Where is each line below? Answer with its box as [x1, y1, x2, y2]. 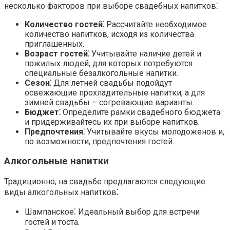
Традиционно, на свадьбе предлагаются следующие [4, 177, 205, 187]
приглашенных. [25, 39, 84, 49]
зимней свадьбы [25, 97, 90, 107]
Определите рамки [61, 107, 137, 117]
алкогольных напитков [28, 187, 117, 198]
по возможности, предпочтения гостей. [25, 136, 174, 146]
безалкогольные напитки [79, 68, 177, 78]
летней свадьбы [71, 78, 134, 88]
